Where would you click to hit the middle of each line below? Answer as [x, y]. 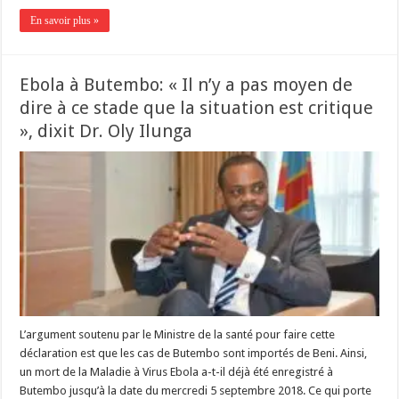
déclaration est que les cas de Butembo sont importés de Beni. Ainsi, [194, 354]
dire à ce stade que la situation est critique [197, 107]
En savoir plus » [65, 20]
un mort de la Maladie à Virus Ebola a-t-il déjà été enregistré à [177, 372]
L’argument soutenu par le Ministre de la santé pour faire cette [178, 335]
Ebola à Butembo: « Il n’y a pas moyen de [187, 84]
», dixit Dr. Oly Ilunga [106, 130]
